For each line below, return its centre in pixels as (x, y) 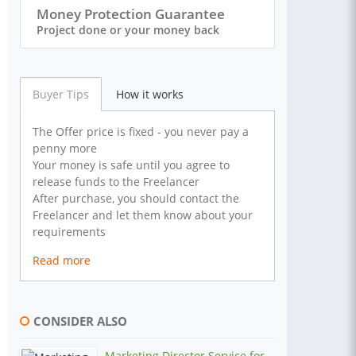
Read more (62, 260)
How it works (150, 94)
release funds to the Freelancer (116, 182)
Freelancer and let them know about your (143, 215)
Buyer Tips (61, 94)
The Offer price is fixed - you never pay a (141, 132)
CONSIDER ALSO (80, 321)
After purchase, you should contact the (136, 198)
